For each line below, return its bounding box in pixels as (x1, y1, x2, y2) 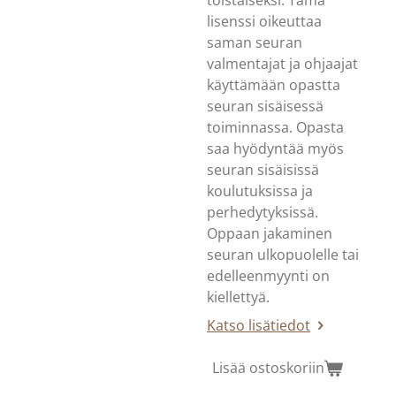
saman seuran (207, 32, 302, 52)
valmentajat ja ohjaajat (207, 53, 358, 73)
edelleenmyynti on (207, 265, 330, 286)
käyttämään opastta (207, 74, 340, 95)
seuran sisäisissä (207, 159, 319, 179)
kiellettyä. (207, 286, 273, 307)
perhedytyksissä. (207, 202, 318, 222)
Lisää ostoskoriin (212, 358, 324, 378)
